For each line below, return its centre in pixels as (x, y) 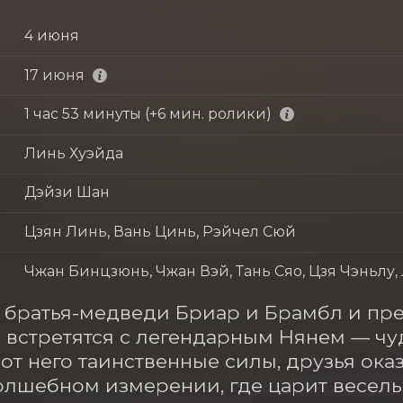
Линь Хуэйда (73, 153)
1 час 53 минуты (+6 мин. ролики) (148, 114)
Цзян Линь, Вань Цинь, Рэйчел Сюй (160, 231)
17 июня (54, 75)
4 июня (51, 35)
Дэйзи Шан (67, 193)
